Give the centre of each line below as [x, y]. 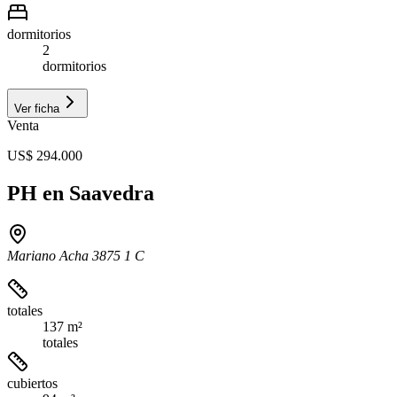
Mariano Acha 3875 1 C [76, 255]
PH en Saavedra [81, 193]
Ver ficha [37, 108]
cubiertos [32, 383]
